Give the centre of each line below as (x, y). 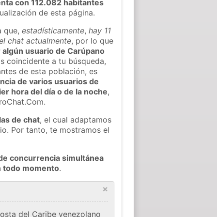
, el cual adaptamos (76, 119)
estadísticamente (53, 30)
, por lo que (93, 40)
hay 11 (100, 30)
